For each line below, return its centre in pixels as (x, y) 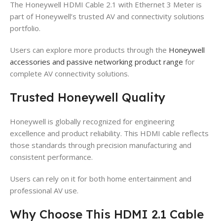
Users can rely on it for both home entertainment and (101, 178)
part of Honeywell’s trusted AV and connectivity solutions (107, 16)
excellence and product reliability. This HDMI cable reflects (109, 133)
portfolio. (25, 28)
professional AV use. (44, 190)
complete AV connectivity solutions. (70, 73)
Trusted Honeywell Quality (88, 97)
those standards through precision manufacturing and (101, 145)
